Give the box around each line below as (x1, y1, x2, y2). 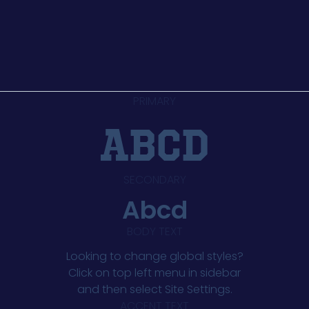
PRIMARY (133, 93, 176, 110)
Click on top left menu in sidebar (68, 265, 241, 281)
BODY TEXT (126, 223, 183, 240)
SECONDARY (123, 172, 186, 188)
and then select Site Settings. (77, 281, 232, 298)
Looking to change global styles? (66, 248, 243, 265)
